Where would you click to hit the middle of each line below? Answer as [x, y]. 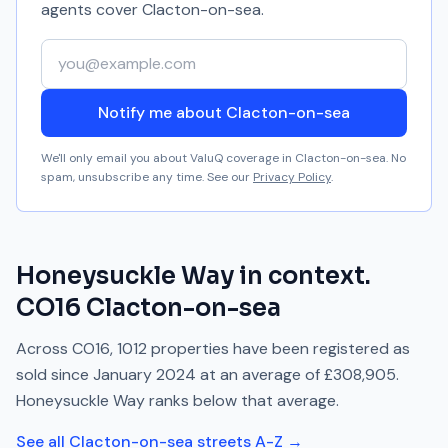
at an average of [262, 374]
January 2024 [144, 374]
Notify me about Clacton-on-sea [224, 112]
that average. [290, 400]
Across [44, 348]
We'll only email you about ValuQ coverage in [168, 158]
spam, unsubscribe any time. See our [145, 177]
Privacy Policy [292, 177]
